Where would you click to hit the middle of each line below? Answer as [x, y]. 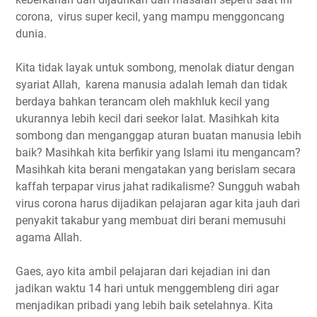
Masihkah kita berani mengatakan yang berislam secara [156, 169]
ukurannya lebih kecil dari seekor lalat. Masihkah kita [148, 118]
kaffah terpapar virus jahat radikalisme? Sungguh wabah [158, 186]
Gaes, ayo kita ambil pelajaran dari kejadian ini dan [143, 271]
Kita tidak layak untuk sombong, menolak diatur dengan [155, 67]
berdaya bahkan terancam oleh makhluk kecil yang [143, 101]
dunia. [31, 33]
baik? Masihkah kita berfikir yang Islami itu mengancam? [158, 152]
